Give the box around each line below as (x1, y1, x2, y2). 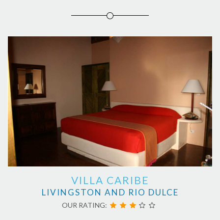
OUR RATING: (62, 201, 109, 209)
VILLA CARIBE (71, 174, 149, 186)
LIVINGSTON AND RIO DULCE (41, 187, 179, 197)
